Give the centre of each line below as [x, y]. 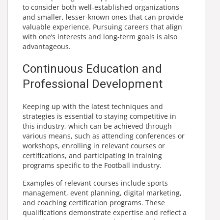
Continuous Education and [92, 69]
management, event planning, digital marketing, [102, 192]
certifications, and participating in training [92, 155]
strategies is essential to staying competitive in [99, 116]
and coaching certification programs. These [94, 202]
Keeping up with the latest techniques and [93, 106]
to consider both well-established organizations [101, 7]
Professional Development [94, 84]
